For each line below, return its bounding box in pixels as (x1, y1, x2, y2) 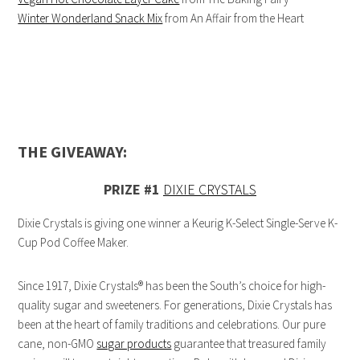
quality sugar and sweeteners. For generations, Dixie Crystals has (18, 297, 333, 313)
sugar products (96, 336, 172, 352)
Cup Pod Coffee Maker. (18, 235, 129, 251)
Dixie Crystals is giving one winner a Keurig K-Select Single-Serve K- (18, 215, 338, 231)
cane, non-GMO (18, 336, 97, 352)
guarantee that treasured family (171, 336, 327, 352)
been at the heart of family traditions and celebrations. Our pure (18, 317, 326, 333)
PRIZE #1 (104, 180, 160, 199)
